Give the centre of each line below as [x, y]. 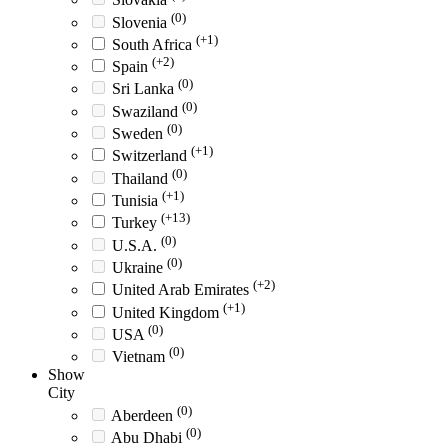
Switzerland [151, 156]
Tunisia [137, 201]
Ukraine [139, 268]
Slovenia [141, 22]
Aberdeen [144, 415]
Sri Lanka [145, 89]
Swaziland [147, 111]
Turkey [136, 223]
